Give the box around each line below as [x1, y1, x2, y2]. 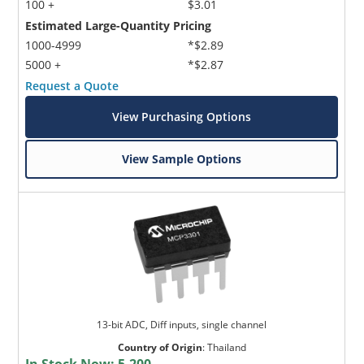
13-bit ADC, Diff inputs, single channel [97, 317, 267, 331]
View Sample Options [122, 150, 242, 167]
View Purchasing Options [112, 108, 252, 124]
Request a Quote [25, 77, 119, 93]
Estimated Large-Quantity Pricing [25, 17, 212, 33]
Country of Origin [117, 340, 202, 354]
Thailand [206, 340, 246, 354]
